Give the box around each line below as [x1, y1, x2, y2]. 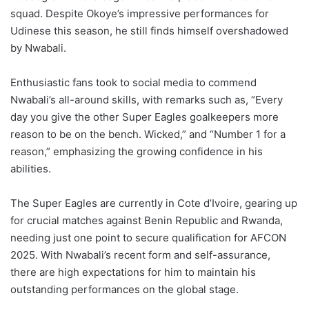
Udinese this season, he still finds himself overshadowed [10, 23, 288, 37]
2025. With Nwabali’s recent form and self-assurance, [10, 248, 270, 261]
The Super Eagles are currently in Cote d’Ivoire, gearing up [10, 196, 297, 210]
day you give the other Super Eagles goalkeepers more [10, 110, 279, 123]
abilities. [10, 161, 51, 175]
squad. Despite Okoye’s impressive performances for [10, 6, 269, 20]
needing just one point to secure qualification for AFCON [10, 230, 286, 244]
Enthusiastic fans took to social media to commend [10, 75, 257, 89]
